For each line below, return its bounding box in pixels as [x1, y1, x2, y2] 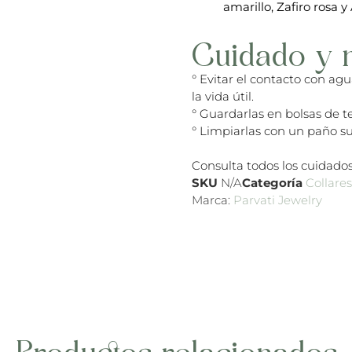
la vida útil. [192, 89, 254, 104]
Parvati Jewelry [233, 192, 322, 208]
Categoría [242, 175, 302, 191]
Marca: [192, 192, 233, 208]
